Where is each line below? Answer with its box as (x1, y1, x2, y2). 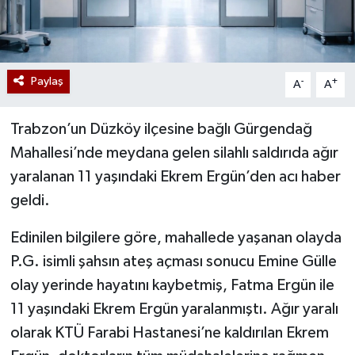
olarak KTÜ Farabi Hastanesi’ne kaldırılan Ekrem (10, 324, 329, 341)
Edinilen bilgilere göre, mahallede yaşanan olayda (10, 229, 342, 246)
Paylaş (30, 74, 63, 87)
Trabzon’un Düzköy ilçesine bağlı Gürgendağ (10, 120, 312, 137)
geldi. (10, 192, 50, 208)
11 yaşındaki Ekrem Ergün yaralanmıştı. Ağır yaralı (10, 300, 338, 317)
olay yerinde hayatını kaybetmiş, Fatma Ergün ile (10, 277, 334, 293)
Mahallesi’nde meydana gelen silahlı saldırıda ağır (10, 144, 338, 161)
